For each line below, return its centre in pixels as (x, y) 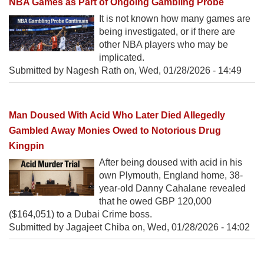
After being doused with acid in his (171, 162)
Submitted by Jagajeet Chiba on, (78, 227)
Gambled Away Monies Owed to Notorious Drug (115, 130)
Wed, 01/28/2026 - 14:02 (199, 227)
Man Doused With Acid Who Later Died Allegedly (117, 115)
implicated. (122, 57)
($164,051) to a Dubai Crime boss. (80, 214)
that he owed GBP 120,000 (155, 201)
